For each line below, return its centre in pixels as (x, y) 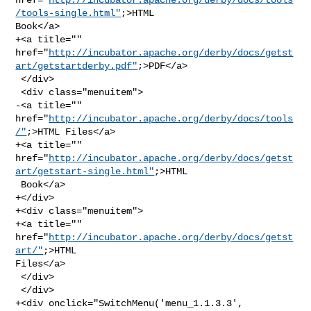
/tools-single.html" (68, 13)
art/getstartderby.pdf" (77, 66)
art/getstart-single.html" (85, 171)
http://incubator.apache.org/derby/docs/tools (171, 118)
